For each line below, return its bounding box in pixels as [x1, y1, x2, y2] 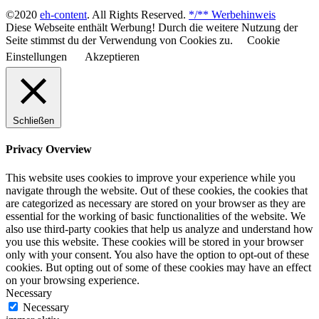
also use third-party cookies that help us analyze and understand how [6, 222, 313, 235]
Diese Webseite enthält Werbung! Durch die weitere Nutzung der [6, 21, 298, 34]
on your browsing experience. [6, 273, 140, 286]
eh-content [40, 9, 87, 21]
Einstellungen [6, 51, 67, 63]
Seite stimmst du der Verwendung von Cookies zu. [6, 34, 233, 47]
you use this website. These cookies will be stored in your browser [6, 235, 303, 248]
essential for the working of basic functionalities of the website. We [6, 209, 305, 222]
